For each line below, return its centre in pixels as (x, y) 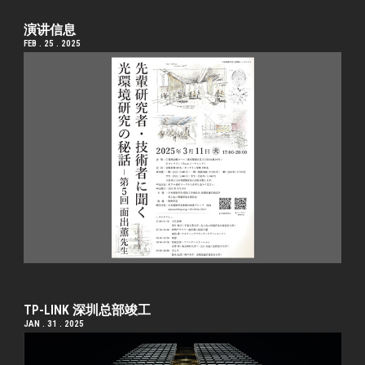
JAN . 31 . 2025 (54, 323)
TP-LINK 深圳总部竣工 (88, 310)
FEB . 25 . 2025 (53, 43)
